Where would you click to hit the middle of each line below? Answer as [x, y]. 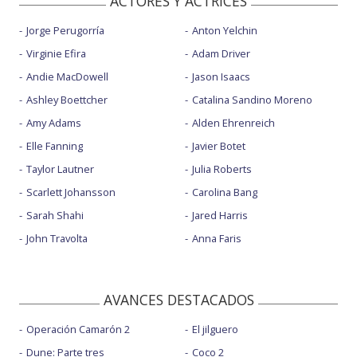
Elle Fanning [55, 145]
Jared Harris [220, 215]
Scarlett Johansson [71, 192]
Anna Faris [216, 238]
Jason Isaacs [221, 76]
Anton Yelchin [224, 30]
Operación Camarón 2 [78, 329]
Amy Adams [54, 122]
